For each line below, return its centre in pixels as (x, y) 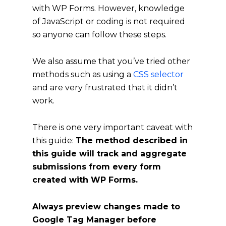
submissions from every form (97, 166)
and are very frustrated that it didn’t (105, 87)
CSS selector (158, 74)
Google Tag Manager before (94, 219)
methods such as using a (83, 74)
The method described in (132, 140)
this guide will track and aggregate (109, 153)
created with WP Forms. (85, 180)
